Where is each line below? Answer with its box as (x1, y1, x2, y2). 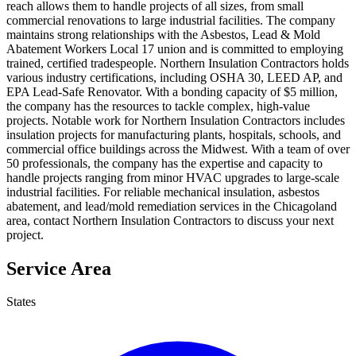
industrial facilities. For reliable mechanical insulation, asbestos (6, 184, 319, 199)
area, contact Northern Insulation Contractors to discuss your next (6, 213, 334, 227)
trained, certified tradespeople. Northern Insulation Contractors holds (6, 56, 349, 70)
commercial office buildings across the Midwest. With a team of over (6, 141, 350, 156)
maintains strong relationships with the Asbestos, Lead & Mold (6, 27, 320, 41)
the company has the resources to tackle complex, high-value (6, 99, 310, 113)
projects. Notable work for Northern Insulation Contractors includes (6, 113, 345, 127)
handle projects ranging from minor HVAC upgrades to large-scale (6, 170, 339, 184)
